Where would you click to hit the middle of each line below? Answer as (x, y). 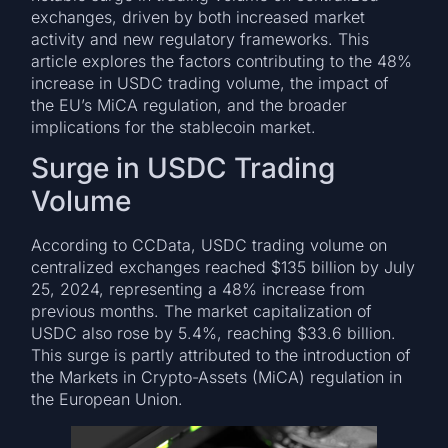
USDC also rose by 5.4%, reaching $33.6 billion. (214, 333)
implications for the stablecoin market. (174, 126)
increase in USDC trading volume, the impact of (210, 82)
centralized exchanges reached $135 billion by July (223, 267)
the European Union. (107, 399)
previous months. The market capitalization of (202, 311)
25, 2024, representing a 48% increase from (198, 289)
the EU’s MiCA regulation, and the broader (189, 104)
